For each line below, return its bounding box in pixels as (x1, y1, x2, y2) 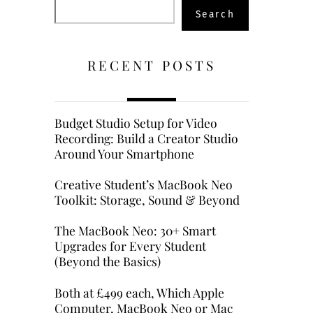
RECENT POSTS (87, 55, 216, 74)
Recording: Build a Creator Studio (54, 130, 238, 147)
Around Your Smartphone (54, 145, 194, 162)
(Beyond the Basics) (54, 253, 163, 270)
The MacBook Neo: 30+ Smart (54, 222, 216, 239)
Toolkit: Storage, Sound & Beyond (54, 191, 240, 208)
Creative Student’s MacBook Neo (54, 176, 233, 193)
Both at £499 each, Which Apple (54, 284, 224, 300)
